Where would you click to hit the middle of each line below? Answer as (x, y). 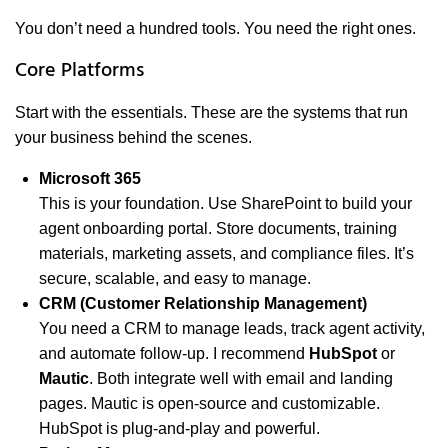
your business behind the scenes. (133, 138)
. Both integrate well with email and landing (241, 379)
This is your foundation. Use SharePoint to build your (225, 204)
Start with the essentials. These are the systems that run (211, 113)
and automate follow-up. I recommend (174, 354)
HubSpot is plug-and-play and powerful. (179, 429)
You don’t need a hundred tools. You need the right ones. (215, 29)
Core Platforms (79, 71)
